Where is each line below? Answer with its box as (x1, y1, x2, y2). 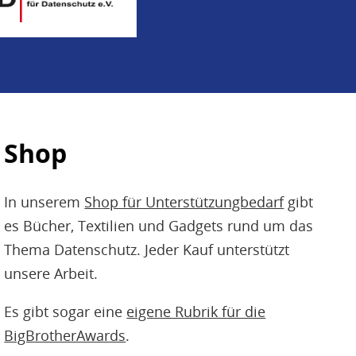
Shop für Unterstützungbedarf (84, 192, 284, 211)
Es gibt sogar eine (4, 301, 127, 321)
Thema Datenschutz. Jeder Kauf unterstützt (4, 239, 290, 259)
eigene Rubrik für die (126, 301, 266, 321)
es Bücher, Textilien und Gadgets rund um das (4, 215, 314, 235)
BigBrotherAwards (4, 325, 126, 345)
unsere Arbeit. (4, 263, 99, 283)
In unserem (4, 192, 85, 211)
